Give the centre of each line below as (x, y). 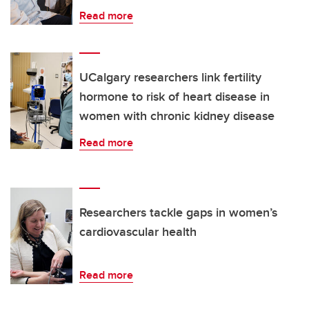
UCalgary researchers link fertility (170, 78)
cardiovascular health (138, 232)
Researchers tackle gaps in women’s (178, 213)
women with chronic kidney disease (177, 116)
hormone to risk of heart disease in (175, 97)
